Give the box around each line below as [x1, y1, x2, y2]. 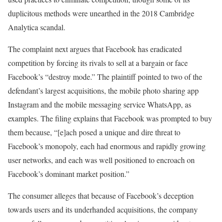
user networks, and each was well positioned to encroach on [8, 155, 195, 166]
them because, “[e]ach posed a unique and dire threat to [8, 127, 180, 138]
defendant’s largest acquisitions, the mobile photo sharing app [8, 85, 199, 96]
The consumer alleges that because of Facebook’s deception [8, 190, 194, 201]
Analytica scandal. [8, 22, 65, 33]
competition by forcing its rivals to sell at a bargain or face [8, 57, 188, 68]
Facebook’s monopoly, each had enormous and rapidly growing [8, 141, 206, 152]
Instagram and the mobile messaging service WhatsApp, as [8, 99, 191, 110]
